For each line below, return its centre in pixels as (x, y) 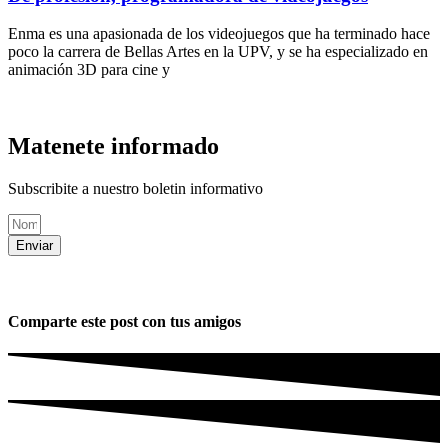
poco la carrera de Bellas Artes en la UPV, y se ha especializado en (218, 52)
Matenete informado (113, 146)
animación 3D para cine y (89, 70)
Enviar (34, 246)
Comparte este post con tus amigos (124, 322)
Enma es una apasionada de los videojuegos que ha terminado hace (219, 34)
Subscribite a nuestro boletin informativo (135, 189)
